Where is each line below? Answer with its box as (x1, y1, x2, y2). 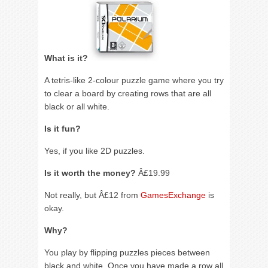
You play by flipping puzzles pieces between (44, 248, 210, 257)
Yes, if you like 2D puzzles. (44, 146, 145, 156)
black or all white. (44, 102, 109, 111)
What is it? (44, 53, 88, 63)
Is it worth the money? (44, 168, 136, 178)
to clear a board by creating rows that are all (44, 89, 211, 98)
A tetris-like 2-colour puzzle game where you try (44, 75, 224, 85)
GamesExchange (141, 190, 206, 200)
